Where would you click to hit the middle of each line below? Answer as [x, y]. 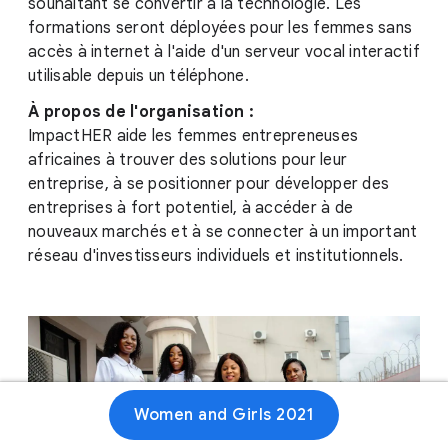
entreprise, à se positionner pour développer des [208, 184]
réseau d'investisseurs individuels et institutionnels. [216, 256]
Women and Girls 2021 [224, 415]
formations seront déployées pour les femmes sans [220, 28]
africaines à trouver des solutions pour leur [187, 160]
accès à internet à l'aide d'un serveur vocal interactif [224, 52]
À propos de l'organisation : [141, 112]
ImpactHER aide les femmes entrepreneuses [193, 136]
